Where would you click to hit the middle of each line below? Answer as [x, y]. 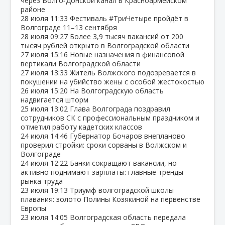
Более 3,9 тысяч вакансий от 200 [127, 36]
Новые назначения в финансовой [127, 54]
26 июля [35, 90]
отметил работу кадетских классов [81, 127]
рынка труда [42, 181]
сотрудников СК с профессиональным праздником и [110, 118]
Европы [33, 208]
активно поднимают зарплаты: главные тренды [102, 172]
